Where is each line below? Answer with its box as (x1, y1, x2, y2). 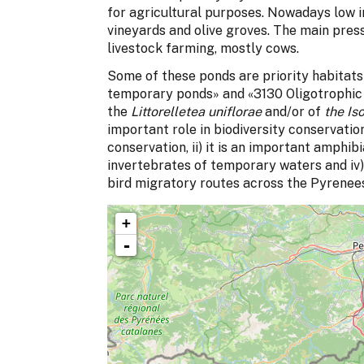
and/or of (262, 103, 324, 119)
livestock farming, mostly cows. (107, 40, 299, 56)
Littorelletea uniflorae (131, 103, 262, 119)
